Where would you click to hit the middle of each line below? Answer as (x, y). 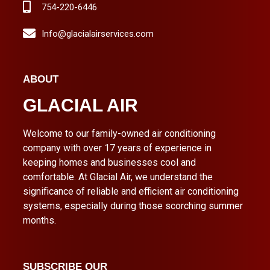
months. (39, 220)
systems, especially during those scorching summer (133, 206)
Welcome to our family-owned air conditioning (119, 133)
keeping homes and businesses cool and (109, 162)
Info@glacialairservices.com (98, 33)
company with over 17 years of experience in (117, 148)
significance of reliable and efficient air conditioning (131, 191)
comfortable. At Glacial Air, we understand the (118, 177)
